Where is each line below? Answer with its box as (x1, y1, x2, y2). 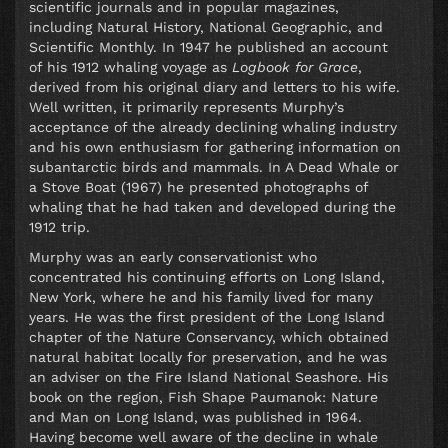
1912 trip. (29, 219, 90, 236)
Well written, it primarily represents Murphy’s (29, 99, 344, 116)
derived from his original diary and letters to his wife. (29, 79, 400, 96)
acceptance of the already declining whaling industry (29, 119, 397, 136)
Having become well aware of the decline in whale (29, 429, 378, 446)
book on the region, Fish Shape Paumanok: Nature (29, 389, 378, 406)
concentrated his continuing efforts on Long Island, (29, 269, 385, 286)
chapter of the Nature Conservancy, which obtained (29, 329, 389, 346)
